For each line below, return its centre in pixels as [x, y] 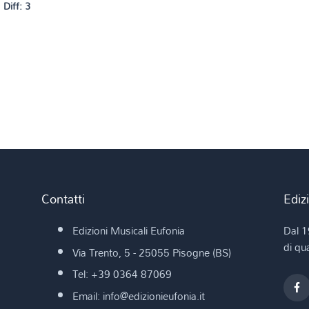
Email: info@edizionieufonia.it [138, 296]
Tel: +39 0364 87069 [122, 274]
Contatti [63, 198]
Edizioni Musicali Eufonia [128, 231]
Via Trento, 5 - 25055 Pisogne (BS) [151, 252]
